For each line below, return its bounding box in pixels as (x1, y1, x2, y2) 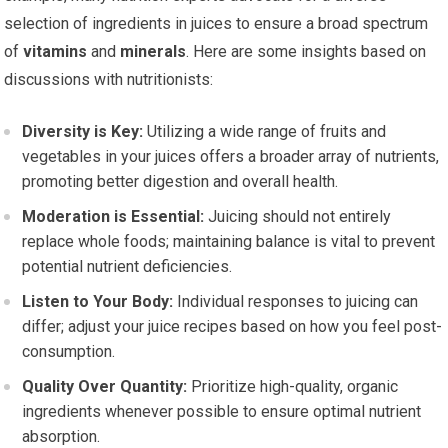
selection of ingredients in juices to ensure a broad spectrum (4, 14, 429, 34)
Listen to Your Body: (22, 292, 174, 312)
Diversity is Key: (22, 122, 144, 142)
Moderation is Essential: (22, 207, 205, 227)
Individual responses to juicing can (173, 292, 419, 312)
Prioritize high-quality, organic (187, 377, 399, 397)
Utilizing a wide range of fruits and (143, 122, 387, 142)
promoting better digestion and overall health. (22, 172, 339, 192)
